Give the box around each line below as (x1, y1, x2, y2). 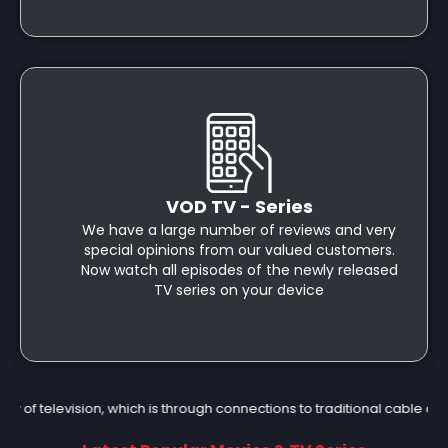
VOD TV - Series (165, 194, 313, 219)
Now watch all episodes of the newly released (80, 260, 398, 280)
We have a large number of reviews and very (82, 220, 396, 240)
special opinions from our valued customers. (83, 240, 395, 260)
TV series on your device (154, 280, 324, 300)
